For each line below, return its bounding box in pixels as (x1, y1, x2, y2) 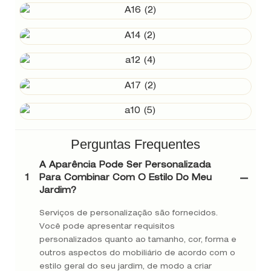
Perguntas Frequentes (71, 137, 200, 152)
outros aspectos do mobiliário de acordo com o (39, 249, 235, 257)
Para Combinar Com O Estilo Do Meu (39, 174, 212, 183)
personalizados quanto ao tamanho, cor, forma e (39, 236, 237, 244)
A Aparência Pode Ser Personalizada (39, 161, 211, 170)
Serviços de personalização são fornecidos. (39, 209, 218, 217)
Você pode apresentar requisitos (39, 223, 175, 230)
